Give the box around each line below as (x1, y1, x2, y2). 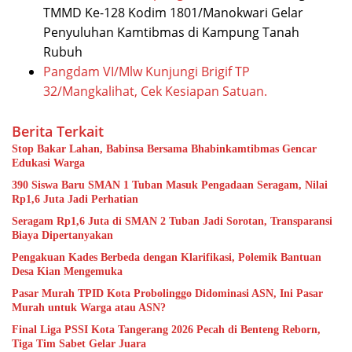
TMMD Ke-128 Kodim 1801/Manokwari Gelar (43, 4, 303, 22)
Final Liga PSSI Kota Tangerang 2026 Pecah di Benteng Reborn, (12, 324, 321, 336)
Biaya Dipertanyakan (12, 229, 113, 242)
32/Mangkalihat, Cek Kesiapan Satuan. (43, 82, 267, 101)
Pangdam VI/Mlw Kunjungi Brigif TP (43, 63, 250, 81)
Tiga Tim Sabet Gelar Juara (12, 338, 146, 350)
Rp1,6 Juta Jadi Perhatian (12, 193, 138, 206)
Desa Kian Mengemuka (12, 266, 123, 278)
